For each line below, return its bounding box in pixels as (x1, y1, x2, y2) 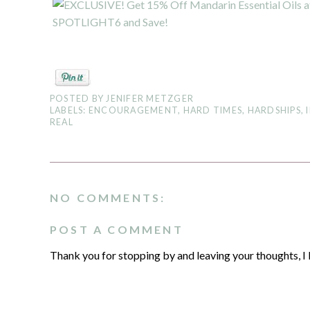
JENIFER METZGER (106, 93, 194, 104)
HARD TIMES (183, 105, 243, 116)
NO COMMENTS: (50, 191, 166, 205)
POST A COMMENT (50, 223, 183, 237)
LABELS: (50, 105, 89, 116)
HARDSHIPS (247, 105, 301, 116)
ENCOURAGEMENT (88, 105, 179, 116)
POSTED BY (50, 93, 107, 104)
